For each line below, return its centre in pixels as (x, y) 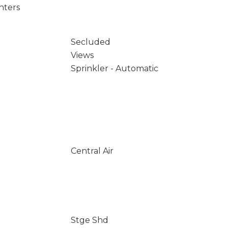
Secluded (90, 42)
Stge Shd (89, 220)
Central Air (92, 151)
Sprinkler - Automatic (114, 68)
